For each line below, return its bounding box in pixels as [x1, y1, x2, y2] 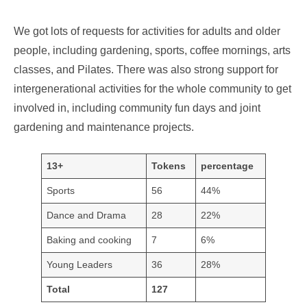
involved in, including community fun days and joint [14, 102, 260, 114]
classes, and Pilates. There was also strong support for [14, 64, 278, 76]
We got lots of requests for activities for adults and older [14, 25, 280, 38]
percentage [201, 160, 254, 172]
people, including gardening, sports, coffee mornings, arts [14, 45, 291, 57]
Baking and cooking [47, 234, 132, 246]
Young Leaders [47, 259, 113, 271]
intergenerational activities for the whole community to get [14, 83, 291, 95]
